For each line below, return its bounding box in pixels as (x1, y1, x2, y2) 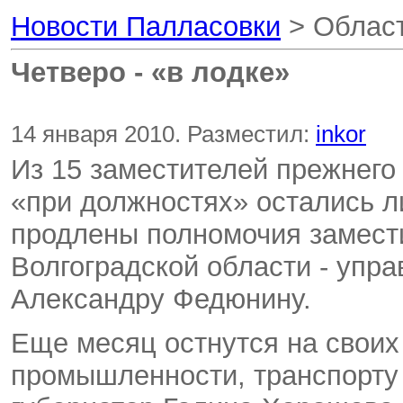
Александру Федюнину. (11, 283, 311, 315)
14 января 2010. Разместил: (11, 121, 316, 147)
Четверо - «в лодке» (11, 56, 290, 88)
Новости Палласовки (11, 11, 281, 42)
